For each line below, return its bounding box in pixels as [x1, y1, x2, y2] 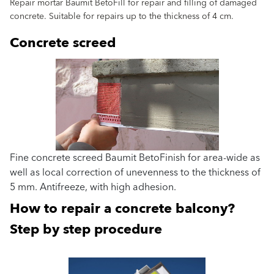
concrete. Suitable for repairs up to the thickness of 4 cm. [10, 9, 234, 24]
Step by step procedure [10, 217, 162, 242]
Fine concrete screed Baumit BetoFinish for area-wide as [10, 149, 260, 166]
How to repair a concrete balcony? [10, 196, 235, 221]
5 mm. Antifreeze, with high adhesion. [10, 178, 176, 196]
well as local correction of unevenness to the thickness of [10, 163, 261, 181]
